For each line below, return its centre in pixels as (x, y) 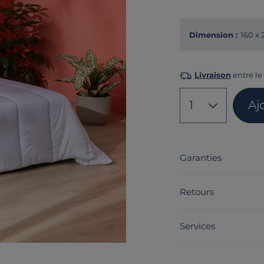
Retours (197, 192)
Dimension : (213, 35)
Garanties (200, 157)
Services (197, 226)
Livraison (212, 75)
